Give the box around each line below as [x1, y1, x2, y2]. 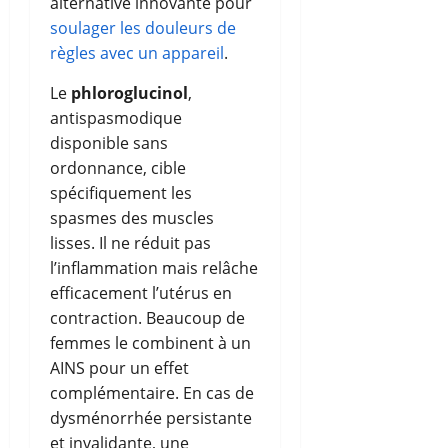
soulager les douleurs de [50, 16, 236, 39]
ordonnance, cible [50, 156, 186, 179]
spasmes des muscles [50, 206, 214, 229]
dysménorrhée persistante [50, 406, 252, 429]
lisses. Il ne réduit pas [50, 231, 211, 254]
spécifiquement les [50, 181, 192, 204]
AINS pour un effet [50, 356, 189, 379]
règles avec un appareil [50, 41, 224, 64]
